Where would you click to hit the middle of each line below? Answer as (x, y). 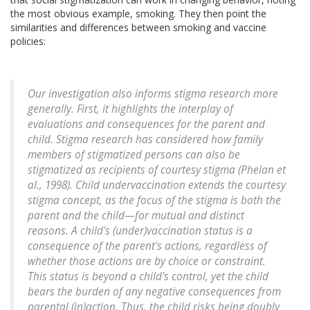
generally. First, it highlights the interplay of (130, 109)
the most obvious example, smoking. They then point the (138, 14)
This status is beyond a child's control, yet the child (148, 277)
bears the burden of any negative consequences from (154, 292)
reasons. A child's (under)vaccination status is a (140, 231)
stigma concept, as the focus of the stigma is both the (154, 201)
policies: (28, 42)
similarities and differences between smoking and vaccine (138, 28)
